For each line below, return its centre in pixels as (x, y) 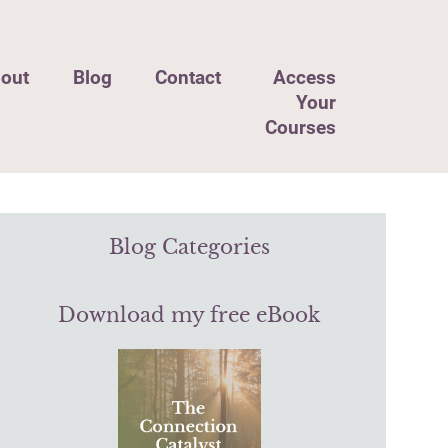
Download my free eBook (189, 314)
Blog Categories (189, 246)
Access (304, 77)
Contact (188, 77)
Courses (300, 127)
